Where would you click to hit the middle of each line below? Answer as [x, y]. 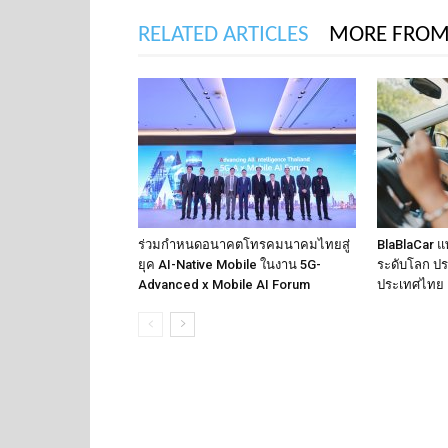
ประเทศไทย [410, 284]
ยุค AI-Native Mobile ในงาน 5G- [229, 264]
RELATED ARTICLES [223, 35]
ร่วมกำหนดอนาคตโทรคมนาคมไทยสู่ [244, 244]
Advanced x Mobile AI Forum [224, 284]
